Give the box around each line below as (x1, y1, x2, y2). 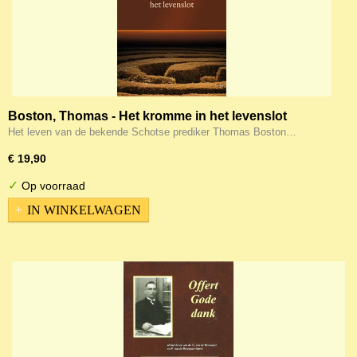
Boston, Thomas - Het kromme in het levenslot (8, 109, 287, 123)
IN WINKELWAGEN (27, 202, 141, 217)
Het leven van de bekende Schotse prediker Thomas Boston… (8, 126, 296, 138)
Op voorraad (18, 179, 85, 192)
